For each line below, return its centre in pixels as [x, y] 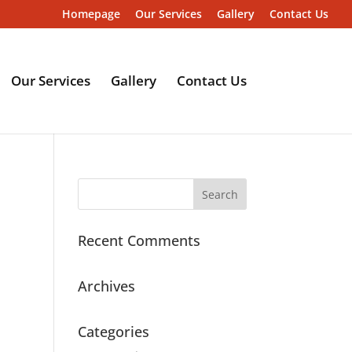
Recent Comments [139, 240]
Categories [113, 332]
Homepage [91, 13]
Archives [106, 286]
